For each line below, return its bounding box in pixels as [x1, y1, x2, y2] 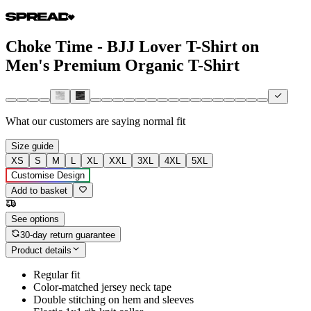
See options [11, 214, 59, 225]
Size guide [11, 141, 53, 152]
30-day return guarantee [20, 229, 116, 240]
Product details [11, 245, 72, 256]
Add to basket [11, 185, 67, 196]
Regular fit [33, 269, 80, 281]
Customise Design [11, 170, 85, 181]
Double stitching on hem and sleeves [33, 294, 194, 306]
